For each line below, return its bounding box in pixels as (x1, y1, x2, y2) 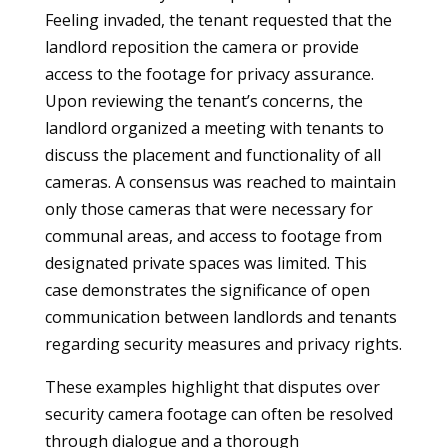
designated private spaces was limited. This (44, 252, 367, 274)
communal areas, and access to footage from (44, 225, 382, 247)
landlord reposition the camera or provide (44, 36, 359, 58)
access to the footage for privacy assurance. (44, 63, 374, 85)
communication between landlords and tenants (44, 306, 397, 328)
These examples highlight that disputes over (44, 376, 380, 398)
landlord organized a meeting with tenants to (44, 117, 384, 139)
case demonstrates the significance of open (44, 279, 370, 301)
